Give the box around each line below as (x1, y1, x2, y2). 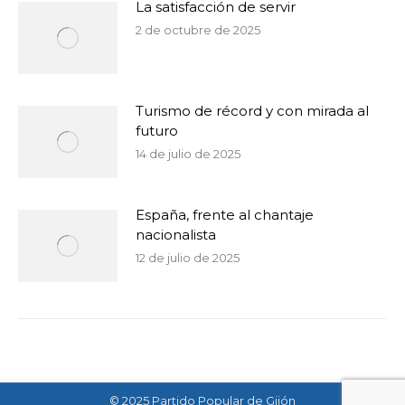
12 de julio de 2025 (136, 250, 240, 265)
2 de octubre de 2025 (136, 23, 260, 37)
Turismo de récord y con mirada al (136, 102, 369, 119)
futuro (136, 122, 178, 139)
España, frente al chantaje (136, 206, 314, 223)
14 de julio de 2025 (136, 146, 240, 161)
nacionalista (136, 226, 216, 243)
